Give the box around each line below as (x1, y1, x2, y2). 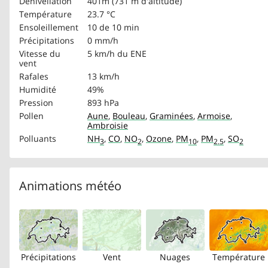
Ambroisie (87, 120, 128, 131)
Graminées (150, 110, 193, 121)
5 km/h (87, 48, 115, 59)
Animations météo (19, 178, 121, 194)
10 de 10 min (87, 22, 139, 33)
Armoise (197, 110, 230, 121)
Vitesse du (19, 48, 60, 59)
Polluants (19, 133, 56, 144)
